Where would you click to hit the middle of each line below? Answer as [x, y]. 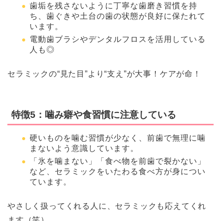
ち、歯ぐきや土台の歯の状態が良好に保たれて [118, 16]
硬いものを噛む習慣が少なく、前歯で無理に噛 [118, 138]
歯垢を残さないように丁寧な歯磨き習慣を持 [113, 5]
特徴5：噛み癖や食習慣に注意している [94, 114]
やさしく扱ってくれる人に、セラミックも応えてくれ [107, 206]
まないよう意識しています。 [84, 148]
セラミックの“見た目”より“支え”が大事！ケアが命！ [104, 74]
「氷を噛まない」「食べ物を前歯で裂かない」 [118, 161]
